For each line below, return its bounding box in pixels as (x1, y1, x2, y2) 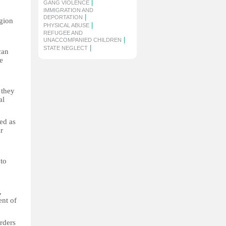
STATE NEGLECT (43, 45, 88, 51)
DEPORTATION (43, 14, 83, 20)
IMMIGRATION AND (43, 7, 93, 13)
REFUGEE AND (43, 30, 83, 36)
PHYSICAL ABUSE (43, 22, 89, 28)
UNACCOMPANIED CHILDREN (43, 37, 122, 43)
